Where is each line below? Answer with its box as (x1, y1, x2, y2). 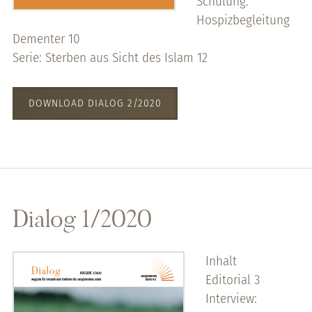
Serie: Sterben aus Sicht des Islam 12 (12, 49, 208, 65)
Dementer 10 (12, 30, 80, 47)
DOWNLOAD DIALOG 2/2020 (28, 96, 162, 109)
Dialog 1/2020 (12, 203, 152, 235)
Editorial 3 (205, 272, 260, 288)
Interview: (205, 290, 257, 307)
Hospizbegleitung (196, 11, 290, 28)
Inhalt (205, 253, 237, 270)
